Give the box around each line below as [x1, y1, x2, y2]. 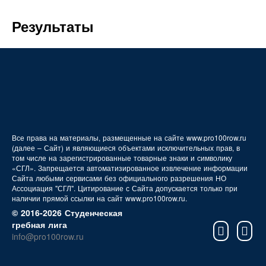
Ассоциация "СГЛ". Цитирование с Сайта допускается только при [12, 183, 237, 193]
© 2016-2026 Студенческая [12, 207, 122, 218]
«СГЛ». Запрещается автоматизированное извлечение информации [12, 163, 248, 173]
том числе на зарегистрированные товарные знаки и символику [12, 153, 232, 163]
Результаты [12, 16, 94, 36]
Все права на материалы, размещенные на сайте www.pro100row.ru [12, 132, 246, 142]
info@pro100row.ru [12, 230, 84, 242]
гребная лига [12, 218, 67, 230]
